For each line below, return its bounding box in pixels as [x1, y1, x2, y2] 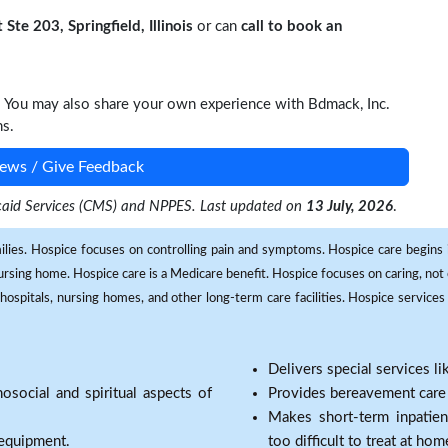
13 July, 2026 [306, 199, 393, 214]
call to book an [241, 19, 342, 34]
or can [193, 19, 241, 34]
